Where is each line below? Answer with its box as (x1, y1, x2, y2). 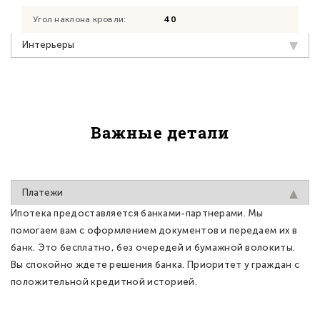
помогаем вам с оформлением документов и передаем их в (11, 224, 297, 236)
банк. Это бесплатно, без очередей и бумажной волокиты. (11, 241, 296, 253)
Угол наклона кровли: (33, 14, 126, 24)
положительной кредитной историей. (11, 276, 197, 287)
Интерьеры (22, 39, 74, 50)
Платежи (22, 186, 63, 198)
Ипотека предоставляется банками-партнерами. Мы (11, 207, 264, 219)
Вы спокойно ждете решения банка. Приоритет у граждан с (11, 259, 300, 270)
